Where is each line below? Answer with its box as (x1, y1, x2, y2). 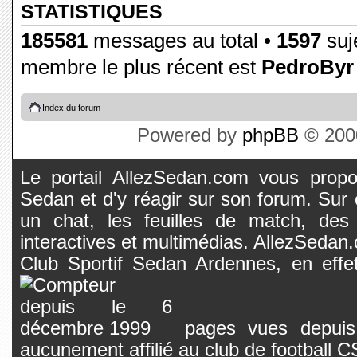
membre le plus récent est (21, 54, 261, 79)
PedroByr (261, 54, 354, 79)
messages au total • (88, 28, 277, 53)
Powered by (137, 125, 242, 146)
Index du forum (42, 103, 100, 112)
